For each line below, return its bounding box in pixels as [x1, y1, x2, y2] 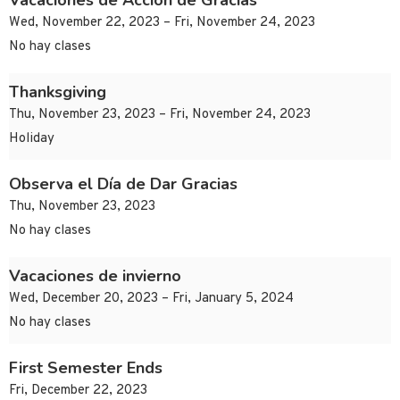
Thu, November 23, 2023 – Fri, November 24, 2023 [9, 106, 311, 124]
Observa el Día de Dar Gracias [9, 173, 237, 196]
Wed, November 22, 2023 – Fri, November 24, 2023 [9, 14, 315, 32]
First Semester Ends [9, 357, 162, 379]
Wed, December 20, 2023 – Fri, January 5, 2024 [9, 290, 294, 308]
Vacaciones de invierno [9, 265, 181, 287]
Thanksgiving [9, 81, 106, 104]
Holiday [9, 130, 54, 148]
